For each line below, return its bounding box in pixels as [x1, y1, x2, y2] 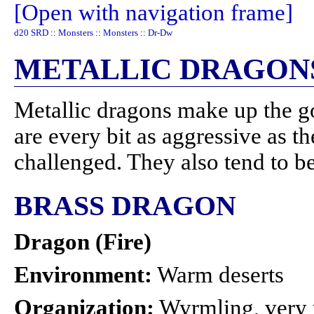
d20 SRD [14, 27, 48, 38]
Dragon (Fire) [14, 229, 151, 254]
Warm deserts [152, 262, 284, 287]
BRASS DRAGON [14, 191, 236, 221]
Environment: [14, 262, 152, 287]
